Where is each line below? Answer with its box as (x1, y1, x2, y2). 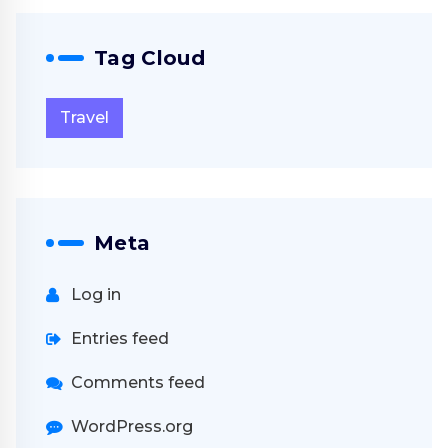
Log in (71, 285, 121, 305)
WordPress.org (71, 417, 193, 437)
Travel (60, 108, 109, 128)
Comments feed (71, 373, 205, 393)
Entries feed (71, 329, 169, 349)
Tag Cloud (94, 46, 206, 71)
